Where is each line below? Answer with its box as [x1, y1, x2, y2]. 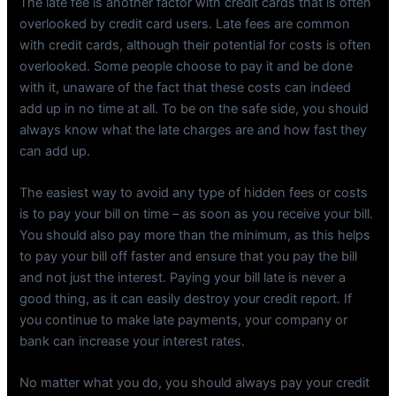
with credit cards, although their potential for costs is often [19, 36, 372, 53]
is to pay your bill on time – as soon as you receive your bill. [19, 206, 374, 223]
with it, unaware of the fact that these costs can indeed [19, 79, 352, 95]
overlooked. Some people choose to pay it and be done [19, 57, 354, 74]
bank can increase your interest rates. [19, 333, 246, 350]
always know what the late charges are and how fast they [19, 121, 368, 138]
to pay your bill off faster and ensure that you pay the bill [19, 248, 358, 265]
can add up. [19, 142, 91, 159]
